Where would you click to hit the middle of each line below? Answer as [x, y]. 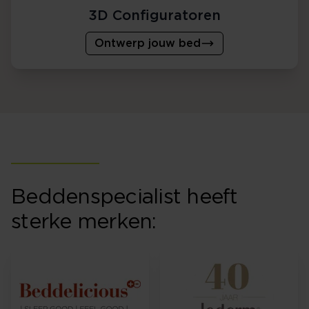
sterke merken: [84, 222]
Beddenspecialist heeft [124, 197]
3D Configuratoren [154, 16]
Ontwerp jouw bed [148, 43]
